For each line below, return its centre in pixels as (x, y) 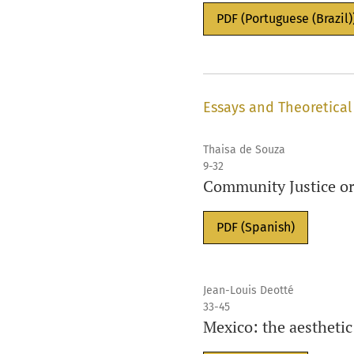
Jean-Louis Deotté (248, 291)
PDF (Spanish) (255, 228)
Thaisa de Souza (244, 150)
